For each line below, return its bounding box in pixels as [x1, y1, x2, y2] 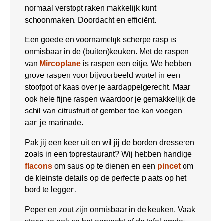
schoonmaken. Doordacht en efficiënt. [25, 16, 156, 25]
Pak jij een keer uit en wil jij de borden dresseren [25, 138, 194, 147]
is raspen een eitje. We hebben [81, 59, 191, 68]
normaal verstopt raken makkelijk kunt [25, 4, 156, 13]
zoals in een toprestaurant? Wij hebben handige [25, 150, 192, 159]
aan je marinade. [25, 118, 83, 127]
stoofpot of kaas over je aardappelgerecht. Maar [25, 83, 190, 92]
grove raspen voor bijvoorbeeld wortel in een [25, 71, 180, 80]
